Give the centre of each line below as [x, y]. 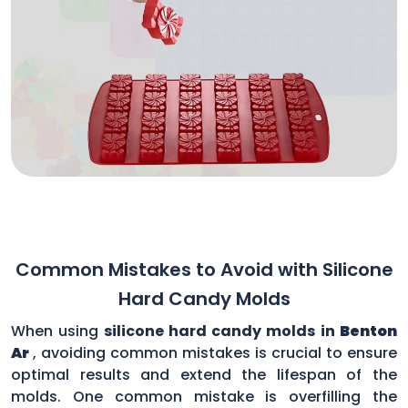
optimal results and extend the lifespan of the [204, 374]
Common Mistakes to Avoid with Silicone [204, 269]
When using [55, 331]
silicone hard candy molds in [219, 331]
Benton [369, 331]
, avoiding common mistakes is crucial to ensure [215, 352]
